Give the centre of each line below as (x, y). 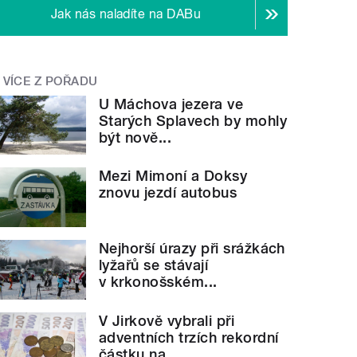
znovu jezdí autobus (168, 193)
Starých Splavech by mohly (193, 120)
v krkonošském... (158, 282)
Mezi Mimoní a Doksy (173, 176)
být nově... (135, 137)
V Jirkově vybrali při (167, 320)
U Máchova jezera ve (171, 104)
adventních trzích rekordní (189, 337)
